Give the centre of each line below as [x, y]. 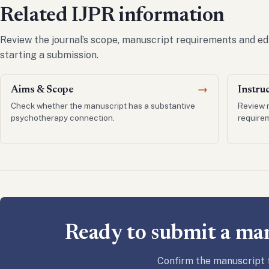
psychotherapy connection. [63, 117]
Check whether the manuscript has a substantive [103, 105]
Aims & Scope [43, 90]
